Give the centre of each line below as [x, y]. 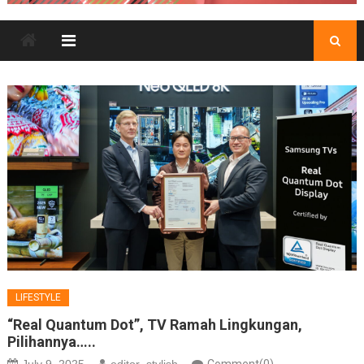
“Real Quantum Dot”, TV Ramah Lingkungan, [154, 325]
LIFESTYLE [38, 298]
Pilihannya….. [51, 342]
